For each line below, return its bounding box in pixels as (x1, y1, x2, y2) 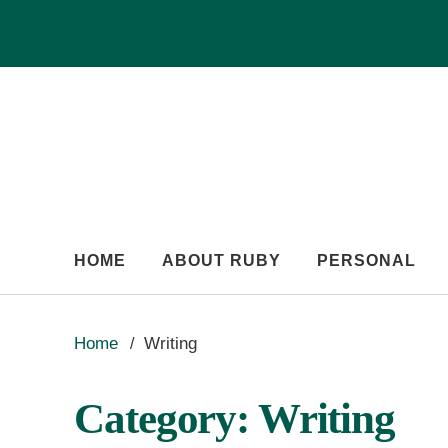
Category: (74, 395, 258, 443)
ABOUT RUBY (162, 252, 282, 270)
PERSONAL (317, 252, 417, 270)
